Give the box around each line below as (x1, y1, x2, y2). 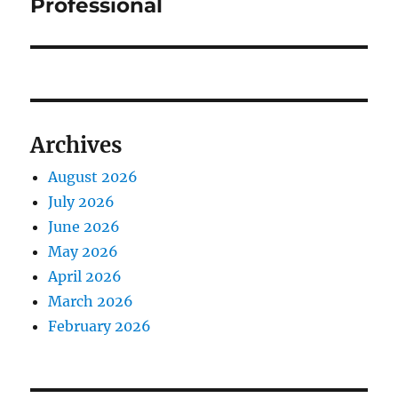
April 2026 (48, 267, 123, 286)
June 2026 (48, 218, 121, 236)
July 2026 (48, 193, 115, 211)
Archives (30, 131, 123, 160)
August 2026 (48, 168, 139, 187)
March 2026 (48, 292, 134, 311)
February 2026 (48, 317, 152, 336)
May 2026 (48, 243, 119, 261)
